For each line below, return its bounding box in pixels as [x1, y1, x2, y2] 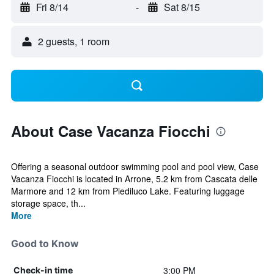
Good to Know [11, 237, 79, 250]
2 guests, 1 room [38, 34, 109, 48]
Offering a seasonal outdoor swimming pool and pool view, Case [11, 160, 259, 172]
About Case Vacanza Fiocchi [11, 120, 210, 141]
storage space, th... [11, 197, 86, 209]
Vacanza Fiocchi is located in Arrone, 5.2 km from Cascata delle [11, 172, 257, 185]
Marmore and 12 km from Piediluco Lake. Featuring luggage [11, 185, 245, 197]
